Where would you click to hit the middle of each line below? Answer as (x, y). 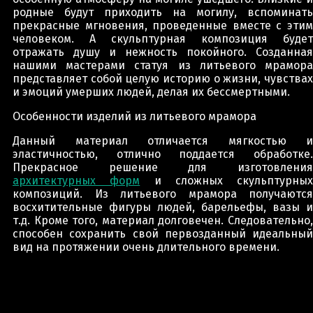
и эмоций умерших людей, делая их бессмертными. (151, 92)
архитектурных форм (77, 180)
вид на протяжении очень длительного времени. (146, 247)
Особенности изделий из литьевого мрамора (134, 116)
